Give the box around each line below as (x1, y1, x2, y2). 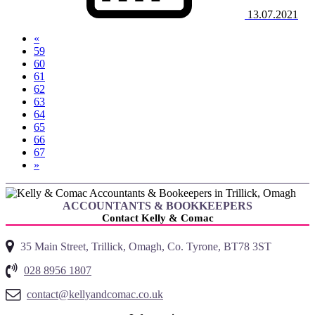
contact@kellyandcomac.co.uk (27, 288, 163, 300)
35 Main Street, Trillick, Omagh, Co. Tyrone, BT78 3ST (20, 240, 271, 252)
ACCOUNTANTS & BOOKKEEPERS (63, 199, 252, 212)
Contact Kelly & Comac (101, 212, 214, 224)
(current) (44, 94, 82, 107)
